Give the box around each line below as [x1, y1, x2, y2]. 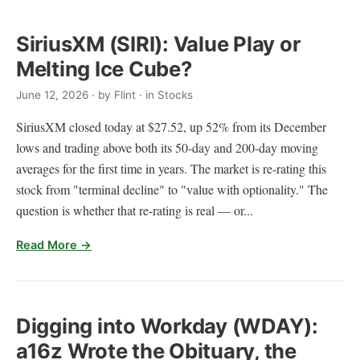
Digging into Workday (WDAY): [16, 313, 318, 339]
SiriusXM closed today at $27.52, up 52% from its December [16, 118, 326, 136]
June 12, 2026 [16, 88, 88, 102]
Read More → [16, 238, 92, 252]
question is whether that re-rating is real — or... [16, 202, 253, 219]
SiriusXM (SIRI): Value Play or [16, 31, 301, 56]
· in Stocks [139, 88, 193, 102]
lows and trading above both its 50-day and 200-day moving [16, 139, 318, 157]
